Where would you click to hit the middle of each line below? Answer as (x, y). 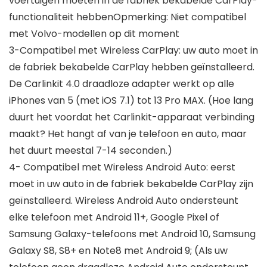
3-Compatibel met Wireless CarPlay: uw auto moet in (133, 51)
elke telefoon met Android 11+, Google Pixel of (114, 218)
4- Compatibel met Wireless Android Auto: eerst (122, 167)
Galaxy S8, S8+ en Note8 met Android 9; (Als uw (118, 251)
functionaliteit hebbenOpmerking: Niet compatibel (128, 17)
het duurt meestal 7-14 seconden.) (91, 151)
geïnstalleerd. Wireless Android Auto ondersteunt (124, 201)
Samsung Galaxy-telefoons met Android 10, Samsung (132, 234)
